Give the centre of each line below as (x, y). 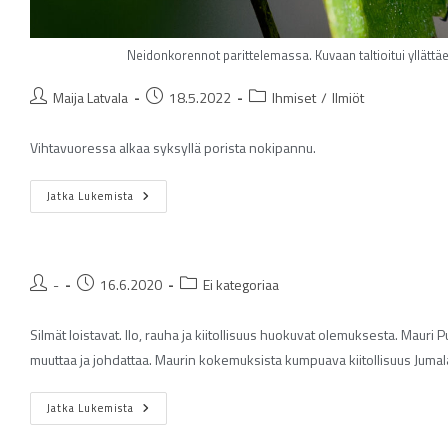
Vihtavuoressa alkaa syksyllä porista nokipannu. (173, 148)
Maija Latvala (90, 98)
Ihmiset (294, 98)
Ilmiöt (348, 98)
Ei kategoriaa (241, 285)
